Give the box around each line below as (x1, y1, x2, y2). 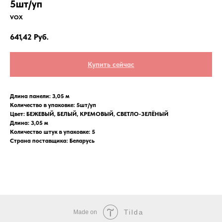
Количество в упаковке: (10, 101, 76, 109)
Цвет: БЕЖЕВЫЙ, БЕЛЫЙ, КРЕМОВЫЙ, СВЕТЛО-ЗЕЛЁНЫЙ (10, 110, 168, 117)
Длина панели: (10, 92, 52, 100)
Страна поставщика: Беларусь (10, 137, 95, 144)
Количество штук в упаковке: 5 (10, 128, 95, 135)
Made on (73, 208, 97, 216)
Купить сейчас (88, 60, 134, 68)
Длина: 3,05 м (10, 119, 48, 126)
